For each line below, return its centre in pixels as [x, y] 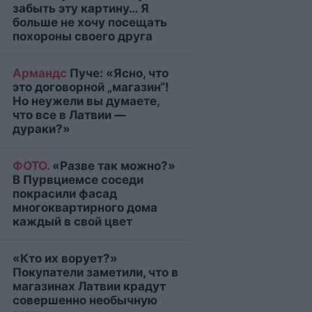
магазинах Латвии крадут [89, 286]
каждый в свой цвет [72, 221]
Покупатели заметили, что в [95, 272]
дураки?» [41, 129]
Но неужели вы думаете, [86, 101]
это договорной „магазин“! [91, 87]
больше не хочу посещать [90, 22]
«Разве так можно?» [112, 166]
